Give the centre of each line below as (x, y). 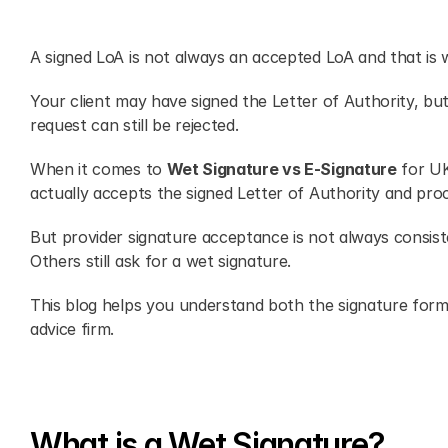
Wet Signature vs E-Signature (281, 169)
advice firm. (74, 329)
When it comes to (98, 169)
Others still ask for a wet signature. (161, 261)
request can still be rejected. (134, 125)
